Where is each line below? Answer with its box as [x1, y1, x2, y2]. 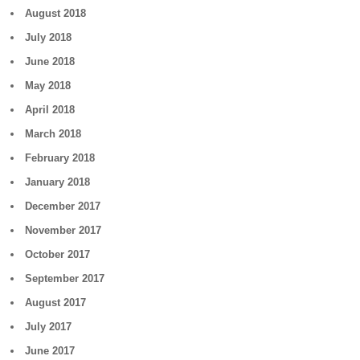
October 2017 [25, 248, 91, 260]
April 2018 [25, 104, 76, 116]
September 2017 [25, 272, 105, 284]
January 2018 [25, 176, 91, 188]
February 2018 [25, 152, 96, 164]
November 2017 [25, 224, 102, 236]
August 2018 [25, 7, 87, 19]
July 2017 [25, 321, 72, 333]
